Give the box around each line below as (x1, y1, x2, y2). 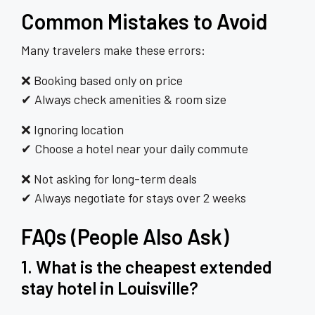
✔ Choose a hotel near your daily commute (21, 141, 248, 157)
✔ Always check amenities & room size (21, 91, 226, 108)
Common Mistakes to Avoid (21, 8, 267, 34)
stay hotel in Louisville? (21, 277, 198, 299)
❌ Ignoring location (21, 122, 124, 138)
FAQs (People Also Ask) (21, 224, 229, 250)
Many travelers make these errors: (21, 42, 205, 58)
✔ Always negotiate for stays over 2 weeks (21, 190, 246, 206)
